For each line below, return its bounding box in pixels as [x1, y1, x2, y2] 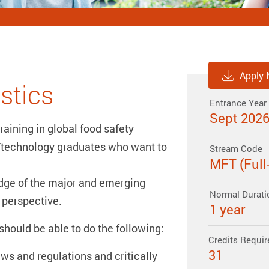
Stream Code [209, 142, 262, 155]
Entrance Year [209, 97, 267, 109]
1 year [209, 201, 246, 219]
